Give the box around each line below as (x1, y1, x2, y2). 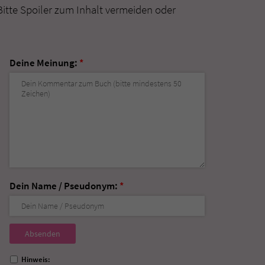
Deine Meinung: (9, 56, 79, 69)
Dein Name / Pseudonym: (9, 179, 119, 192)
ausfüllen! (9, 238, 52, 251)
